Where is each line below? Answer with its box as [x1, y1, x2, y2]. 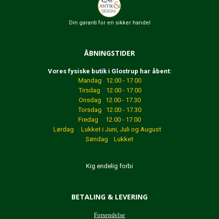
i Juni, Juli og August [102, 125, 166, 133]
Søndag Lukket [86, 135, 133, 143]
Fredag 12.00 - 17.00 [78, 115, 141, 123]
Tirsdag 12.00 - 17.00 [78, 86, 141, 94]
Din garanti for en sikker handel [68, 19, 151, 26]
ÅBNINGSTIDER [84, 48, 135, 58]
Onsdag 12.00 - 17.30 [78, 96, 141, 104]
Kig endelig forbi [86, 162, 133, 170]
